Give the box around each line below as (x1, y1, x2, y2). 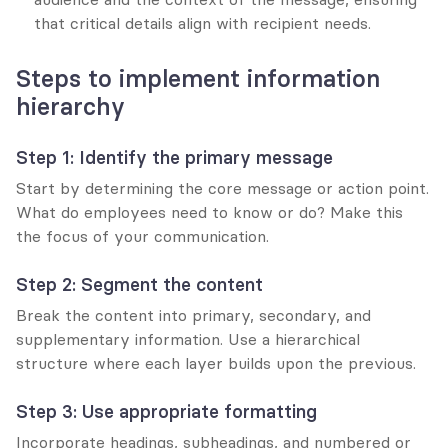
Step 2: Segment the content (16, 272, 263, 296)
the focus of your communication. (16, 225, 269, 246)
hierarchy (16, 91, 125, 121)
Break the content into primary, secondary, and (16, 304, 371, 325)
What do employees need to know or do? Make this (16, 201, 403, 222)
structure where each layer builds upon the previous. (16, 352, 416, 373)
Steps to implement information (16, 63, 380, 93)
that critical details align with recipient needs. (34, 12, 371, 33)
